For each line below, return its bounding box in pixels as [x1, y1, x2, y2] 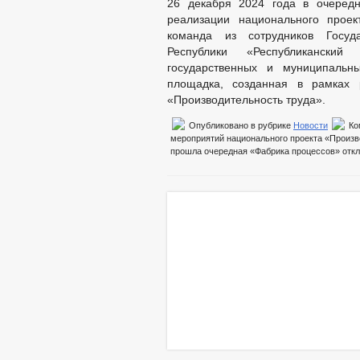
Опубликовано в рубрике [186, 121, 293, 130]
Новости [293, 121, 328, 130]
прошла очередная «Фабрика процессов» [170, 146, 340, 156]
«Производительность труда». [167, 93, 325, 106]
